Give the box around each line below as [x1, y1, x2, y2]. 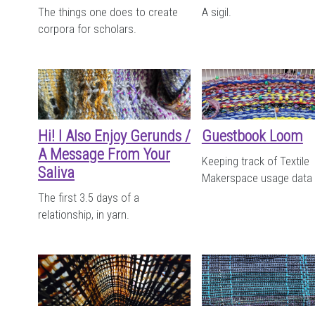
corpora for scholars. [38, 22, 136, 36]
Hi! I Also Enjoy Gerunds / [38, 127, 191, 146]
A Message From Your [38, 146, 170, 164]
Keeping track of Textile [201, 155, 309, 169]
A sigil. [201, 5, 231, 19]
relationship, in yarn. [38, 208, 129, 222]
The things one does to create [38, 5, 178, 19]
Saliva [38, 164, 75, 182]
